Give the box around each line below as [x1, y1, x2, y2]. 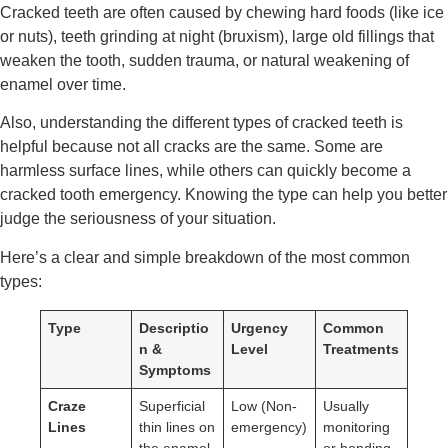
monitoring [323, 418, 391, 435]
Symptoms [139, 361, 212, 378]
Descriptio [139, 319, 210, 336]
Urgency [231, 319, 289, 336]
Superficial [139, 397, 206, 414]
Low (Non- [231, 397, 298, 414]
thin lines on [139, 418, 216, 435]
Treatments [323, 340, 400, 357]
